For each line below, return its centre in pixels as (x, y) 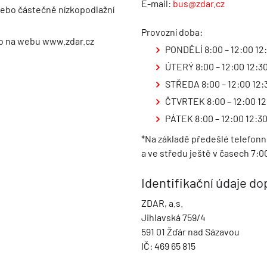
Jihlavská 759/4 (173, 218)
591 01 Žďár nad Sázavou (190, 232)
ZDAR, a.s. (162, 203)
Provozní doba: (172, 32)
